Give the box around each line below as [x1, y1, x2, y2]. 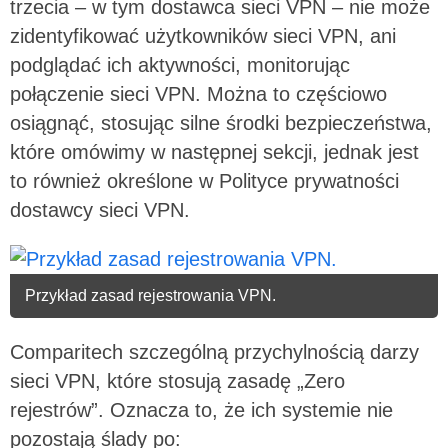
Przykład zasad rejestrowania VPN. [25, 286, 276, 304]
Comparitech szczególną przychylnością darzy [10, 340, 419, 363]
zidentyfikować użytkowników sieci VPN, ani [10, 24, 396, 47]
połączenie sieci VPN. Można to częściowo [10, 82, 387, 105]
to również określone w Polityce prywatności [10, 169, 399, 192]
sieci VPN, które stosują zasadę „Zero [10, 369, 345, 392]
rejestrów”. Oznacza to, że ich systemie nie [10, 398, 393, 421]
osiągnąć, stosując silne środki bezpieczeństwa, [10, 111, 432, 134]
